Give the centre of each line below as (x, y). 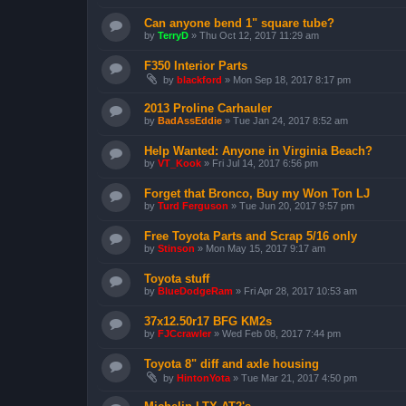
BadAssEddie (190, 120)
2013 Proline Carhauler (208, 108)
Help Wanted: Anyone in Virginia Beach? (258, 150)
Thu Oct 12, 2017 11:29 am (259, 35)
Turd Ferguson (193, 205)
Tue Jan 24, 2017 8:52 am (290, 120)
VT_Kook (179, 163)
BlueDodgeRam (195, 290)
